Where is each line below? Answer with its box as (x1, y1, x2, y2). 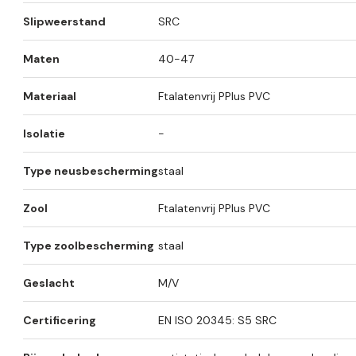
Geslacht (23, 276, 75, 291)
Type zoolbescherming (23, 238, 154, 253)
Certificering (23, 313, 96, 328)
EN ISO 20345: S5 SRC (158, 313, 277, 328)
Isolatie (23, 126, 65, 141)
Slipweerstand (23, 14, 106, 29)
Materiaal (23, 89, 76, 104)
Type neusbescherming (23, 164, 158, 179)
